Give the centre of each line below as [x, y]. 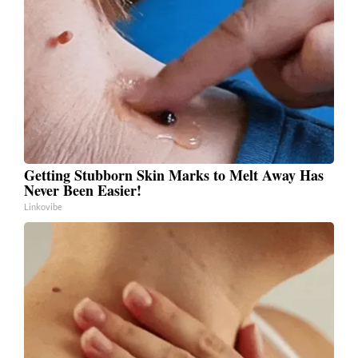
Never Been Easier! [83, 191]
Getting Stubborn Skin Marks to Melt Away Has [174, 175]
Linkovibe [43, 207]
